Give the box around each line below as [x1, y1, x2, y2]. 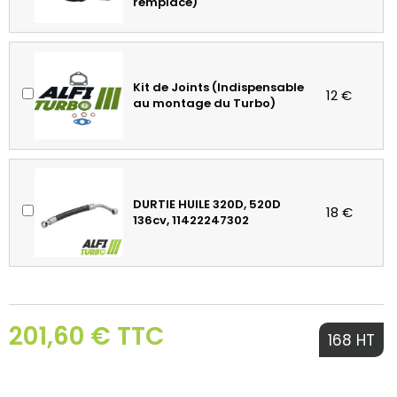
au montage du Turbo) [133, 95, 276, 113]
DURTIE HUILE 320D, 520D [133, 196, 282, 214]
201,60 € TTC [9, 319, 164, 354]
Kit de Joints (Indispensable [133, 79, 305, 97]
